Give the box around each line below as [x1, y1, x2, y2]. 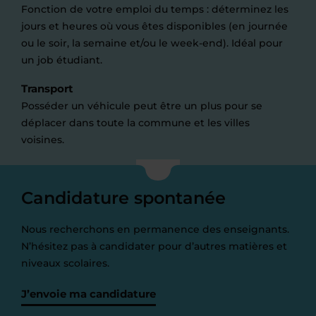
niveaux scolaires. [21, 257, 109, 269]
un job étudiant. [21, 54, 102, 66]
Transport [21, 82, 73, 95]
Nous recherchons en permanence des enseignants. [21, 223, 289, 236]
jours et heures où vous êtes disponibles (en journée [21, 20, 288, 32]
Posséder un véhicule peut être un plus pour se [21, 99, 262, 112]
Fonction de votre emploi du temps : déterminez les [21, 3, 288, 16]
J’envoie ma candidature [21, 287, 156, 300]
